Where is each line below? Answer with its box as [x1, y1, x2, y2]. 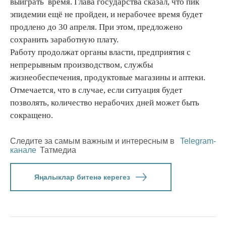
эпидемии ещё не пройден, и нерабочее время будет [10, 10, 202, 20]
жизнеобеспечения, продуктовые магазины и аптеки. [10, 73, 205, 83]
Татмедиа [40, 146, 76, 155]
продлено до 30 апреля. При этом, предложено [10, 22, 183, 32]
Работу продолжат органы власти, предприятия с [10, 47, 191, 58]
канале [10, 146, 36, 155]
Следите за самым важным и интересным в [10, 137, 177, 146]
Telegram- [180, 137, 216, 146]
